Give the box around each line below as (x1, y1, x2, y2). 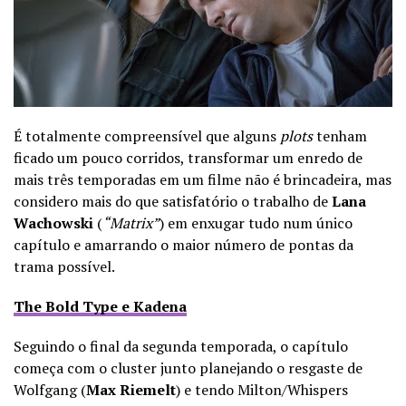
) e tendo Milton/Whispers (176, 379, 348, 400)
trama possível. (14, 256, 115, 276)
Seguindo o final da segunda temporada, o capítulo (14, 335, 348, 356)
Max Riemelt (86, 379, 176, 400)
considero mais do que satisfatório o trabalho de (14, 190, 332, 211)
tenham (313, 125, 367, 146)
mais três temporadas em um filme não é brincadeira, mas (14, 169, 391, 189)
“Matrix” (102, 212, 159, 233)
